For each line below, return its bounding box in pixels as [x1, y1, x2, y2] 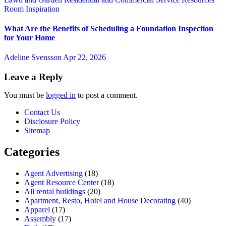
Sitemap [24, 126, 50, 135]
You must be [4, 90, 46, 99]
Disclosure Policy [24, 117, 80, 126]
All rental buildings [24, 187, 85, 196]
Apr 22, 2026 [63, 53, 106, 62]
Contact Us [24, 107, 60, 117]
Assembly [24, 214, 56, 223]
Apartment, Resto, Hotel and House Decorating [24, 196, 176, 205]
